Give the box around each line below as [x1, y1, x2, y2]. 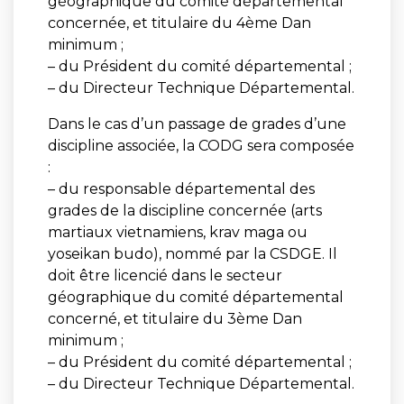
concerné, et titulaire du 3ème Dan [47, 309, 302, 327]
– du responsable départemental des [47, 179, 315, 197]
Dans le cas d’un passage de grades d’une [47, 115, 346, 133]
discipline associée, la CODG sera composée [47, 136, 354, 154]
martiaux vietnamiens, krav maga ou [47, 223, 308, 241]
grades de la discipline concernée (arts [47, 201, 322, 219]
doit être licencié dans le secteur [47, 266, 282, 284]
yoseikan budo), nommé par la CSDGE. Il [47, 244, 337, 262]
